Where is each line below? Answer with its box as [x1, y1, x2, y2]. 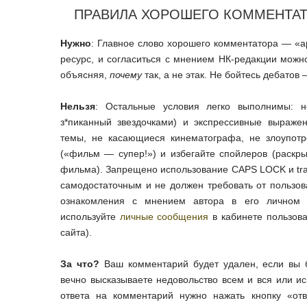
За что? [60, 258, 99, 270]
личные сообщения [119, 211, 209, 223]
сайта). [60, 227, 92, 238]
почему [110, 69, 142, 81]
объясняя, [60, 69, 110, 81]
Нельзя [60, 101, 95, 112]
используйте [60, 211, 120, 223]
